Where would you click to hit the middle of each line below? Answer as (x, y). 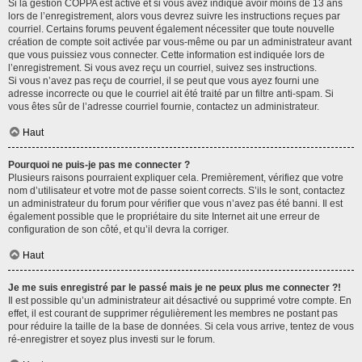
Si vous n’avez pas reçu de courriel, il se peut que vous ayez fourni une (164, 81)
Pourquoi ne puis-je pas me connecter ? (99, 165)
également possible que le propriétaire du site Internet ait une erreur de (164, 217)
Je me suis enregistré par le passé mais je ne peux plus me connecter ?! (175, 288)
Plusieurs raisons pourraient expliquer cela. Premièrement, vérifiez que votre (176, 178)
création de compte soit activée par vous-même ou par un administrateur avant (180, 42)
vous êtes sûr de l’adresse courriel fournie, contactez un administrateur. (164, 107)
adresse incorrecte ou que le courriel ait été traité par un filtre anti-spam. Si (171, 94)
